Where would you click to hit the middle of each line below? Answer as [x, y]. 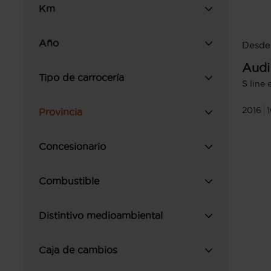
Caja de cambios [78, 250]
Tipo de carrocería [81, 77]
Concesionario [72, 146]
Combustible [69, 181]
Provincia [60, 112]
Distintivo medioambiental [101, 215]
